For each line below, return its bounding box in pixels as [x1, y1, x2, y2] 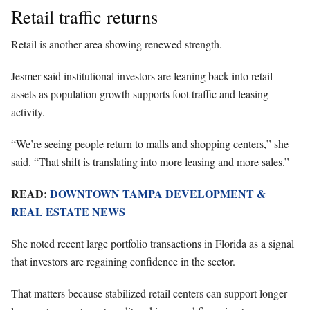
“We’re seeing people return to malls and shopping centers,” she [11, 136, 289, 151]
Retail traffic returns [11, 3, 158, 28]
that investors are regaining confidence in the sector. [11, 253, 235, 268]
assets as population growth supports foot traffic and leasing [11, 86, 268, 101]
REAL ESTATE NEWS [11, 203, 125, 219]
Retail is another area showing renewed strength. [11, 36, 222, 51]
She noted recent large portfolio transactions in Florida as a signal [11, 235, 294, 250]
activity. [11, 104, 45, 119]
